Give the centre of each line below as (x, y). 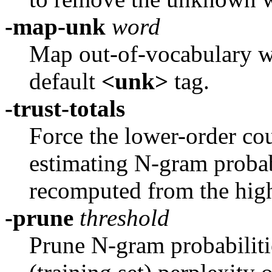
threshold (121, 217)
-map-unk (55, 26)
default (65, 81)
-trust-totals (65, 108)
